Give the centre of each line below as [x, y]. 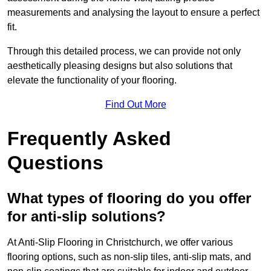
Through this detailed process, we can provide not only [124, 51]
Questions [55, 163]
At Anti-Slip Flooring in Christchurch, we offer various [120, 243]
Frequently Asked [89, 139]
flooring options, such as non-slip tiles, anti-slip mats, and [129, 257]
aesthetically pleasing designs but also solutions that [120, 66]
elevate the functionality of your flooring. [92, 80]
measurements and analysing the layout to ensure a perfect [133, 13]
